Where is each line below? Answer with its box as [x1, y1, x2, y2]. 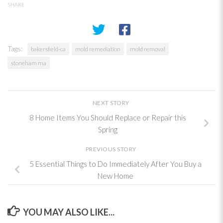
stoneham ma [11, 59, 46, 67]
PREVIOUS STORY [85, 145, 138, 153]
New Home [98, 171, 133, 181]
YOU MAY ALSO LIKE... [22, 206, 114, 218]
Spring [98, 124, 117, 134]
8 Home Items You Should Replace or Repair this [29, 112, 186, 122]
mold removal [130, 45, 165, 53]
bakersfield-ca [31, 45, 66, 53]
